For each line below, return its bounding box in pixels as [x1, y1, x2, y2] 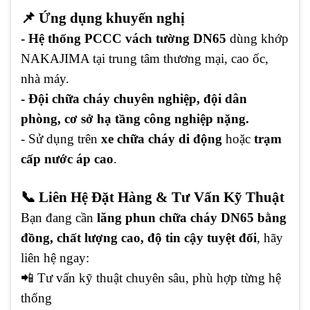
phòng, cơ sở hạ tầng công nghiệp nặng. [21, 111, 249, 127]
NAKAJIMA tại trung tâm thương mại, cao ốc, [21, 51, 268, 66]
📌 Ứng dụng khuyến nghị [21, 10, 185, 27]
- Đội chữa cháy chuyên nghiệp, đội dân [21, 91, 247, 107]
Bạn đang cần [21, 210, 97, 226]
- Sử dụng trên [21, 131, 101, 147]
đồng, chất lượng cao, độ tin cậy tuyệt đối [21, 230, 257, 246]
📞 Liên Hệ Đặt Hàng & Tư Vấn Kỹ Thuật [21, 189, 284, 206]
